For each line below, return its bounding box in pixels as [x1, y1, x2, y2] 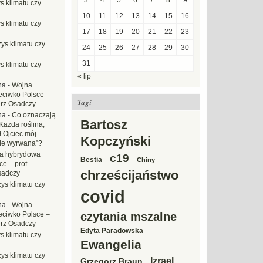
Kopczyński [80, 134, 151, 149]
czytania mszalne [80, 210, 177, 223]
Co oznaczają [12, 111, 56, 119]
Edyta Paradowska [80, 227, 143, 235]
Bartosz [80, 117, 127, 132]
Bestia [80, 156, 102, 164]
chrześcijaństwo [80, 168, 178, 183]
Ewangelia [80, 238, 141, 252]
